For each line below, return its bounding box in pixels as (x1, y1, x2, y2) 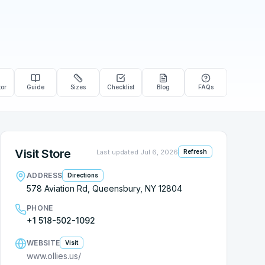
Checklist (107, 83, 134, 91)
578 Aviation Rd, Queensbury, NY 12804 (27, 183, 182, 193)
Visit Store (15, 147, 71, 161)
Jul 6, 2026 (140, 147, 178, 156)
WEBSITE (27, 238, 60, 247)
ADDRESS (27, 170, 63, 180)
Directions (67, 172, 99, 179)
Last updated (96, 147, 140, 156)
